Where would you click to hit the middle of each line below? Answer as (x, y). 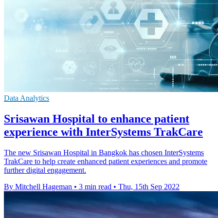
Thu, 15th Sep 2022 (149, 187)
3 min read (95, 187)
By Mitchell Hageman (38, 187)
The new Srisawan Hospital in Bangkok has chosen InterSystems (104, 153)
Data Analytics (27, 98)
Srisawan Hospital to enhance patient (97, 119)
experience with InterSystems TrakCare (103, 132)
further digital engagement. (45, 170)
